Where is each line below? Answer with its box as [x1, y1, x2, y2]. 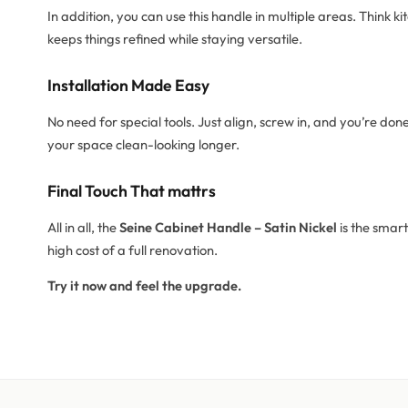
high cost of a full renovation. [47, 241, 218, 260]
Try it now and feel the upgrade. [47, 277, 241, 295]
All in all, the [47, 219, 119, 237]
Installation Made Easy [47, 75, 209, 97]
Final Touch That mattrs [47, 180, 216, 202]
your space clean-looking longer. [47, 136, 240, 154]
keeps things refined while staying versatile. [47, 30, 302, 48]
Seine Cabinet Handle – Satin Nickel [119, 219, 337, 237]
